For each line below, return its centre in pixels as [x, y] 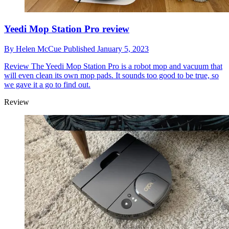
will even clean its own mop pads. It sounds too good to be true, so [111, 76]
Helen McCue [40, 49]
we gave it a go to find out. [47, 85]
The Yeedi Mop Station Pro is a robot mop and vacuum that [126, 66]
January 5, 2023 [123, 49]
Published [80, 49]
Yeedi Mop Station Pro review [67, 29]
